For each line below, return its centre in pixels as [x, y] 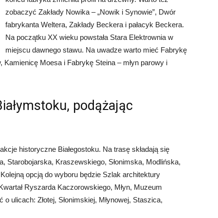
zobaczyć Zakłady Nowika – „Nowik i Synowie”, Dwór [91, 12]
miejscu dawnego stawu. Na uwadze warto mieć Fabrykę [96, 50]
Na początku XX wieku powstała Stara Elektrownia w [89, 37]
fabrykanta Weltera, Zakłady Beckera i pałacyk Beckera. [95, 25]
